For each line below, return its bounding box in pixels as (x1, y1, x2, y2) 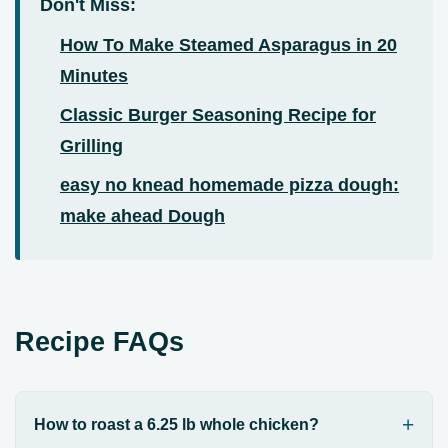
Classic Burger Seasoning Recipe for (60, 105, 376, 126)
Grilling (60, 136, 123, 157)
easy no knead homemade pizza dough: (60, 175, 399, 196)
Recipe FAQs (15, 326, 184, 358)
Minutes (60, 66, 128, 87)
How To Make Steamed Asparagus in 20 (60, 35, 397, 56)
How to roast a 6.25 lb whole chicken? (33, 415, 319, 433)
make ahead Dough (60, 206, 225, 227)
